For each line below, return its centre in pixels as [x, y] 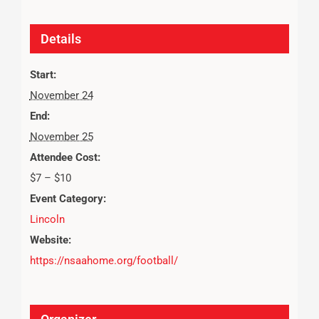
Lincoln [47, 219]
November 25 [61, 136]
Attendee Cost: [65, 157]
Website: [50, 240]
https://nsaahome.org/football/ [104, 260]
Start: [43, 74]
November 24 [61, 95]
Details [61, 38]
